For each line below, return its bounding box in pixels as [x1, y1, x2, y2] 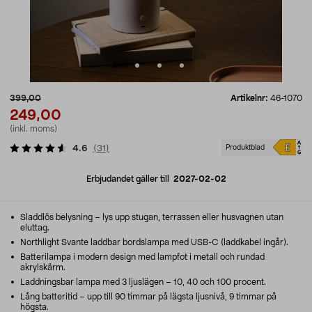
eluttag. [20, 224, 49, 232]
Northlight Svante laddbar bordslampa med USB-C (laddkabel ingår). [18, 238, 288, 247]
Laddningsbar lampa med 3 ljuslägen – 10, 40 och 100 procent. [18, 278, 266, 286]
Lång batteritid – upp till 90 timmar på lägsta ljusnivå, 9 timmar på [18, 292, 276, 301]
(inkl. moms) [10, 125, 57, 133]
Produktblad [226, 144, 265, 151]
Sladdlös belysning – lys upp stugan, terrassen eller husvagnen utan [18, 213, 283, 221]
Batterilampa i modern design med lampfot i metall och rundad [18, 253, 265, 261]
